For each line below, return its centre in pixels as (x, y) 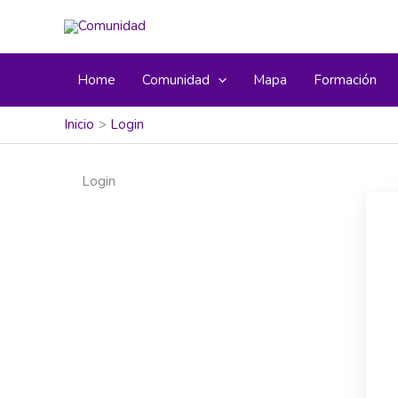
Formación (345, 80)
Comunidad (176, 80)
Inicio (79, 124)
